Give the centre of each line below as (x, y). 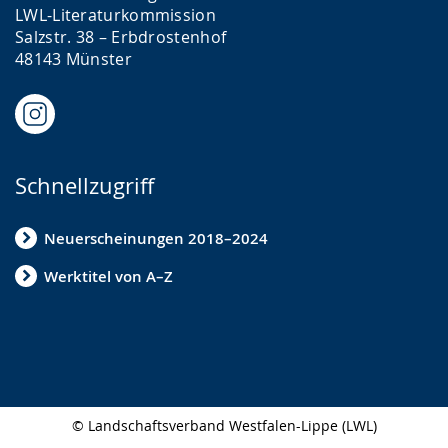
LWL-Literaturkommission (115, 15)
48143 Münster (73, 59)
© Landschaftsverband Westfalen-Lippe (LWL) (224, 426)
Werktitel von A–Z (108, 276)
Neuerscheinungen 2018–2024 (156, 238)
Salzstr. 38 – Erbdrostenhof (121, 37)
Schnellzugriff (84, 186)
